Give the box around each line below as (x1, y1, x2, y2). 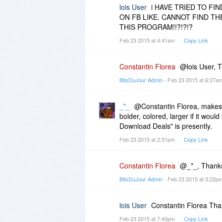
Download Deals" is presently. (119, 120, 212, 131)
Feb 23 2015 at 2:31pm (119, 135, 176, 143)
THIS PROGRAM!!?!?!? (119, 21, 193, 32)
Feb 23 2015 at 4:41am (119, 36, 176, 44)
